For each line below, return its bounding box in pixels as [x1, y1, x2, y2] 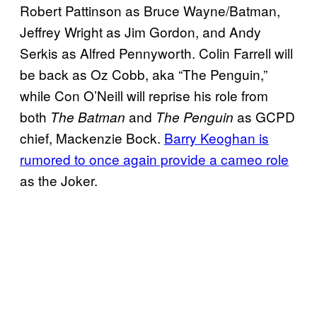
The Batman [50, 108, 125, 127]
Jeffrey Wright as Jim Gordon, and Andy [20, 22, 261, 42]
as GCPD [237, 107, 295, 127]
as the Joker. [20, 171, 98, 190]
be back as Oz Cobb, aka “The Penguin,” [20, 64, 267, 84]
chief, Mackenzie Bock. [20, 128, 164, 148]
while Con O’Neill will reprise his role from [20, 86, 268, 105]
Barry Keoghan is [164, 128, 269, 148]
